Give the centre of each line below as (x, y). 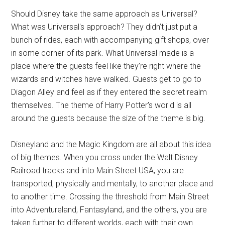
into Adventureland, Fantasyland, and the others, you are (109, 210)
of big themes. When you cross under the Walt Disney (105, 158)
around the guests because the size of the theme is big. (108, 119)
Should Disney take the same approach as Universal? (104, 14)
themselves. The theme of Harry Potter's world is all (101, 105)
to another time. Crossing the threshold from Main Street (110, 197)
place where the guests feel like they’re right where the (106, 66)
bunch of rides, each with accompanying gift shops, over (110, 40)
